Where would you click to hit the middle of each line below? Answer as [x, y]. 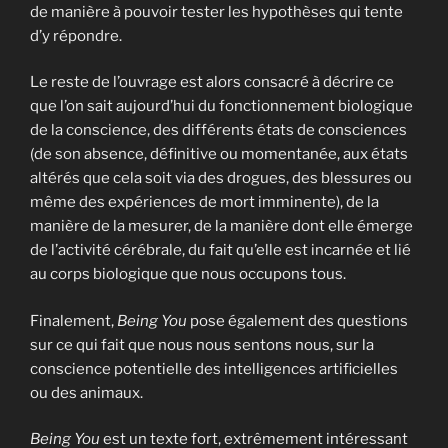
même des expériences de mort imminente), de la [204, 202]
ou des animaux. [86, 392]
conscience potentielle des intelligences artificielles [214, 368]
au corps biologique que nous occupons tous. [188, 274]
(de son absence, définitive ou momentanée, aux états [219, 154]
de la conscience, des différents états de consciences [218, 130]
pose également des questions [299, 320]
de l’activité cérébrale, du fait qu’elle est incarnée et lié [220, 250]
